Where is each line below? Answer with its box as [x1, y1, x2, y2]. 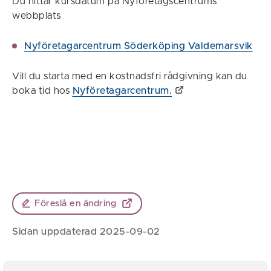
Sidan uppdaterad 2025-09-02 [12, 226, 160, 237]
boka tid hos [12, 85, 73, 96]
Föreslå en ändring [34, 198, 117, 208]
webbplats [12, 10, 61, 21]
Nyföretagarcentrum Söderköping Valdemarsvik [24, 41, 253, 51]
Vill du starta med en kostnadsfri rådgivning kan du [12, 71, 247, 81]
